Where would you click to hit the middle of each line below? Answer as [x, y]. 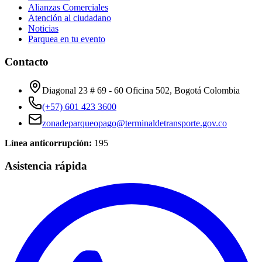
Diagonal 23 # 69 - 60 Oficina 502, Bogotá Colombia [141, 90]
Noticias [43, 29]
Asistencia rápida [46, 166]
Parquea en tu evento [67, 39]
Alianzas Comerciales [68, 8]
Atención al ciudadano [70, 18]
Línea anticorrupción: [48, 143]
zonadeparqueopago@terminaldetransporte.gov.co [135, 123]
